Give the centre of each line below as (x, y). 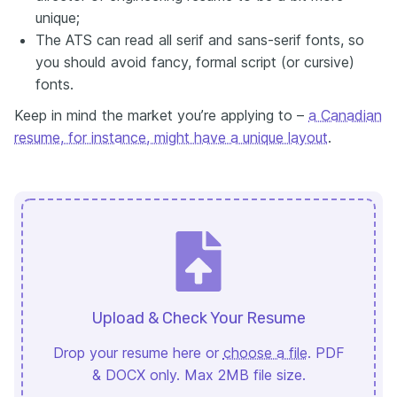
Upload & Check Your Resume (198, 318)
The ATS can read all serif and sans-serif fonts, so (200, 39)
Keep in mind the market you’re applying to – (161, 115)
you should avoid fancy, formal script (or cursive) (195, 62)
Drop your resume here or (136, 352)
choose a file (265, 352)
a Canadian (345, 115)
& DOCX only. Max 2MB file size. (198, 374)
